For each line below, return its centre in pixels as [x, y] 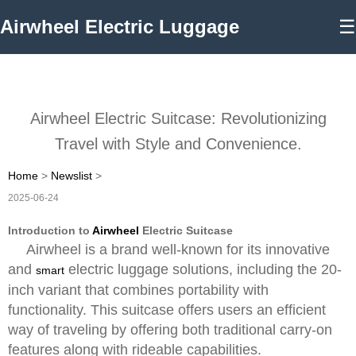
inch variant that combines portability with [138, 290]
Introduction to [50, 230]
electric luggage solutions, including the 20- [203, 269]
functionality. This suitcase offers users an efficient [167, 310]
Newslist [72, 176]
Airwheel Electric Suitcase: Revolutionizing [178, 118]
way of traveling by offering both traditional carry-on [170, 330]
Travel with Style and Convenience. [178, 144]
